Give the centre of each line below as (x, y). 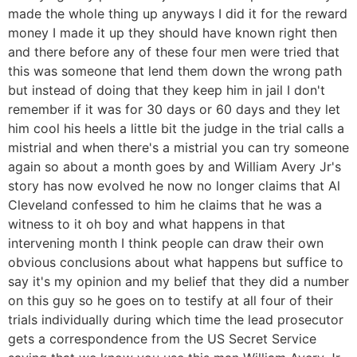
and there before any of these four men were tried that (174, 52)
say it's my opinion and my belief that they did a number (178, 282)
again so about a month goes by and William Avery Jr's (175, 167)
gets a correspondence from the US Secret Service (162, 339)
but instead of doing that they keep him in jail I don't (167, 90)
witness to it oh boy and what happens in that (147, 224)
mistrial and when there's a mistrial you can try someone (178, 148)
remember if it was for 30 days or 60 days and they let (174, 110)
